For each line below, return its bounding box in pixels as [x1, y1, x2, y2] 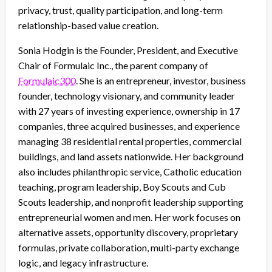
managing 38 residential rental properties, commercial [18, 135, 242, 147]
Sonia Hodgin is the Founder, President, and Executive [18, 44, 238, 56]
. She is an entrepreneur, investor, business [76, 74, 246, 86]
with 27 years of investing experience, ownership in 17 [18, 104, 240, 117]
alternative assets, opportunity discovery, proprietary [18, 226, 238, 238]
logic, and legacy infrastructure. [18, 256, 148, 268]
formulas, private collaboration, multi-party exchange [18, 241, 239, 253]
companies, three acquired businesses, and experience [18, 120, 240, 132]
